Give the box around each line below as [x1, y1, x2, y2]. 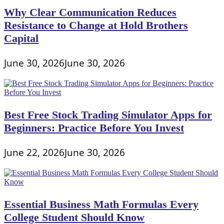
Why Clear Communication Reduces [4, 5, 176, 18]
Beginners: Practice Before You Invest [4, 121, 184, 134]
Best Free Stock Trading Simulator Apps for [4, 108, 212, 121]
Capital [4, 31, 38, 44]
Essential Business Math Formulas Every [4, 197, 198, 210]
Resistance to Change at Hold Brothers [4, 18, 188, 31]
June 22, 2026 [4, 145, 64, 159]
